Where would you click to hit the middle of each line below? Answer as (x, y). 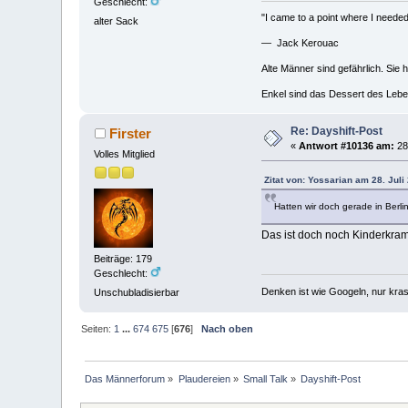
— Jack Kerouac (300, 43)
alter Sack (117, 21)
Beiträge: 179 (123, 258)
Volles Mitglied (125, 154)
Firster (130, 134)
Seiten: (98, 329)
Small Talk (266, 379)
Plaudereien (204, 379)
